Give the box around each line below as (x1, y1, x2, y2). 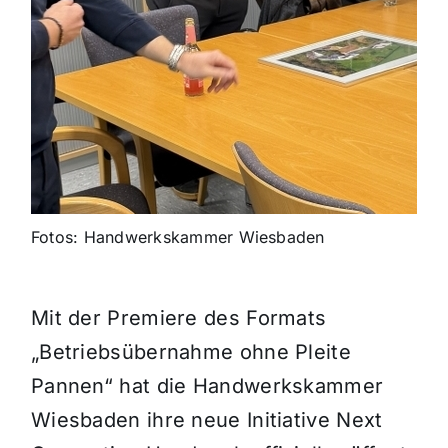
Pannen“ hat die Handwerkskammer (30, 374, 384, 399)
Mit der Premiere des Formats (30, 306, 327, 331)
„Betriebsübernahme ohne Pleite (30, 340, 351, 365)
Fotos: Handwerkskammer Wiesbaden (30, 227, 325, 248)
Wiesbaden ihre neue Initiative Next (30, 408, 383, 433)
